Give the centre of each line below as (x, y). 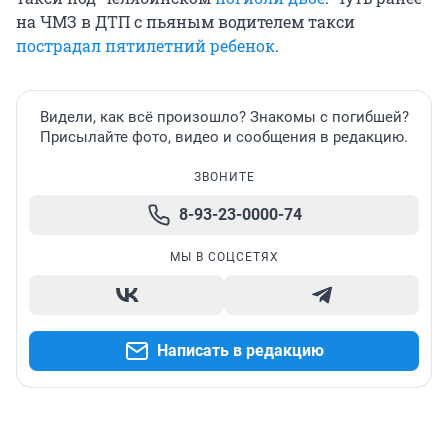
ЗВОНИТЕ (224, 177)
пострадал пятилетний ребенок (145, 46)
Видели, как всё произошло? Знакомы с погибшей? (224, 117)
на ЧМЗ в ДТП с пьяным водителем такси (185, 22)
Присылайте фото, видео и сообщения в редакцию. (224, 137)
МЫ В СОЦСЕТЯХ (224, 257)
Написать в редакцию (240, 351)
